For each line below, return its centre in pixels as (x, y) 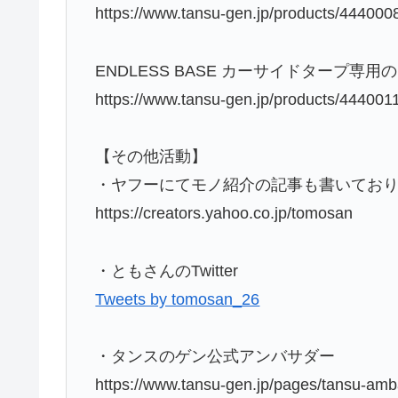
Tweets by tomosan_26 (178, 299)
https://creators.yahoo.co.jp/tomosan (224, 214)
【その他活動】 (151, 157)
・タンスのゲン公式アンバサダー (215, 356)
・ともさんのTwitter (167, 271)
